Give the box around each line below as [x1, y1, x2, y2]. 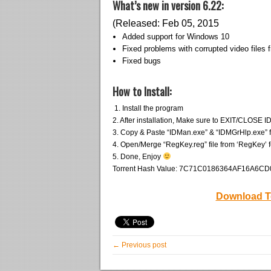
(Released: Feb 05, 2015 [113, 18, 219, 28]
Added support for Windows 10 [122, 32, 229, 41]
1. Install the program [113, 104, 183, 113]
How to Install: [113, 83, 171, 99]
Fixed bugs [122, 56, 161, 65]
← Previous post [113, 241, 166, 249]
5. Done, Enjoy [113, 152, 163, 161]
